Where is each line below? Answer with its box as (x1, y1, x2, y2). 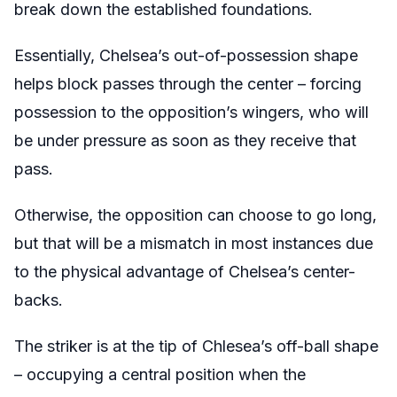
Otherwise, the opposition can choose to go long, (14, 205, 377, 224)
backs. (14, 290, 63, 309)
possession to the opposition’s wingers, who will (14, 102, 369, 121)
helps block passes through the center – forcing (14, 74, 362, 93)
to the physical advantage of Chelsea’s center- (14, 261, 355, 281)
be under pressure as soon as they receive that (14, 130, 356, 150)
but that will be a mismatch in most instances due (14, 233, 373, 253)
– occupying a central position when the (14, 364, 306, 384)
